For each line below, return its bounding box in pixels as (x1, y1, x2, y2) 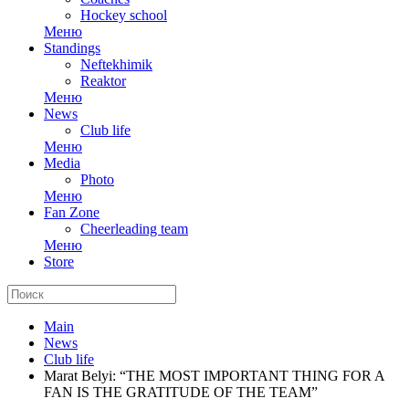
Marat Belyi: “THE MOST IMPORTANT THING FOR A (44, 368, 384, 383)
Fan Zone (44, 204, 100, 220)
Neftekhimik (80, 57, 152, 72)
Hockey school (80, 7, 167, 23)
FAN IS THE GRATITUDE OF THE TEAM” (44, 384, 318, 400)
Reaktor (80, 73, 126, 89)
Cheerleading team (80, 221, 188, 236)
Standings (44, 40, 100, 56)
